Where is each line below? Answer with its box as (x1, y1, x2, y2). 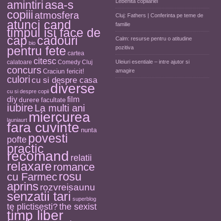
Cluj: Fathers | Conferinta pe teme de (115, 12, 203, 18)
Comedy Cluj (58, 59, 93, 66)
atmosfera (35, 10, 79, 21)
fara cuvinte (7, 120, 79, 135)
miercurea (29, 110, 90, 125)
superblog (73, 196, 96, 202)
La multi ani (35, 103, 85, 113)
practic (7, 142, 44, 155)
